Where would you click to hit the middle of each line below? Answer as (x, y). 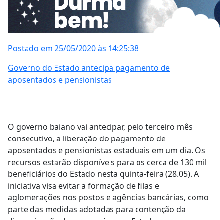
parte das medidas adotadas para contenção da (97, 209)
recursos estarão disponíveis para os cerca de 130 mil (107, 162)
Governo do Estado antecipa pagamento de (89, 68)
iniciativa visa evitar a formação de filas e (83, 186)
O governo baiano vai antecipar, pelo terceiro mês (100, 127)
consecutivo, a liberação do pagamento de (87, 139)
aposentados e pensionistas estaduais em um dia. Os (107, 151)
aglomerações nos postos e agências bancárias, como (108, 198)
